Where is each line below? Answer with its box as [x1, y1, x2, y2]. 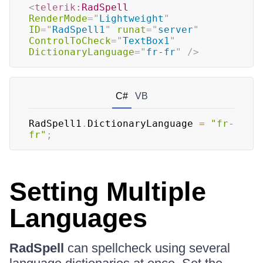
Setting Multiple [9, 177, 206, 207]
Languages [9, 203, 147, 233]
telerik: [35, 2, 82, 13]
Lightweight [99, 13, 164, 24]
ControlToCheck [29, 35, 111, 46]
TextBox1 [123, 35, 170, 46]
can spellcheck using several [64, 241, 230, 255]
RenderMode [29, 13, 87, 24]
